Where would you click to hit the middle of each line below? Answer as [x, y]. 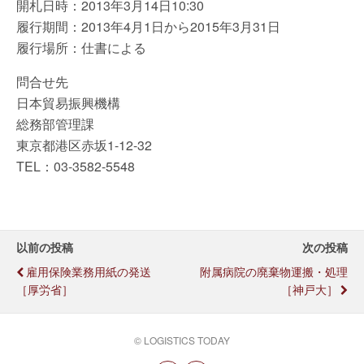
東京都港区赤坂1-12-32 [84, 145]
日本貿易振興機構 [68, 103]
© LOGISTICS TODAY [182, 340]
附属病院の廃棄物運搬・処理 [274, 271]
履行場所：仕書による [81, 48]
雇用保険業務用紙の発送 [89, 271]
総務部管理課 [55, 124]
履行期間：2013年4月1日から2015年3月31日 [148, 26]
